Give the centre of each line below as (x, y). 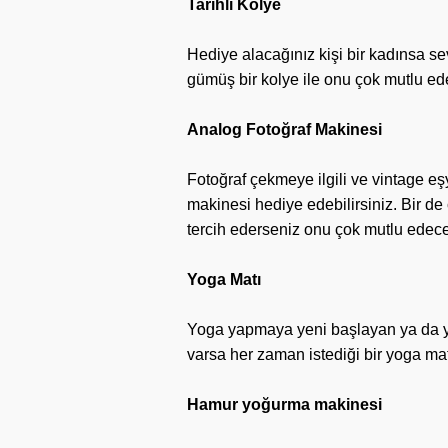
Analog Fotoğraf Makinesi (284, 129)
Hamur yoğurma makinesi (284, 404)
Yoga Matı (224, 279)
